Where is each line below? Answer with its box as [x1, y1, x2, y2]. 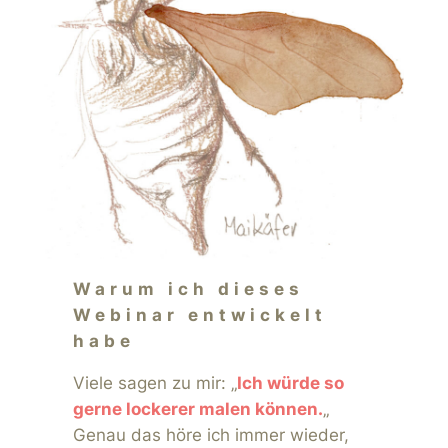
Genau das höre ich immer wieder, [72, 425, 349, 446]
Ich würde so [236, 373, 344, 394]
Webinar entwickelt [72, 304, 328, 325]
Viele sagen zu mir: [72, 373, 231, 394]
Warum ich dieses [72, 278, 305, 299]
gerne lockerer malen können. [72, 399, 323, 420]
